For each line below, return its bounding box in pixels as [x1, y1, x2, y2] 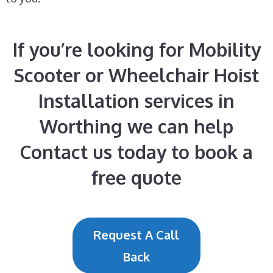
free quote [91, 166, 182, 189]
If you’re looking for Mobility [12, 38, 261, 61]
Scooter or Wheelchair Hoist [14, 63, 259, 87]
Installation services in [38, 89, 235, 112]
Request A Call [93, 227, 180, 243]
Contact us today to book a [20, 140, 253, 163]
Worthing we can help [40, 115, 233, 138]
